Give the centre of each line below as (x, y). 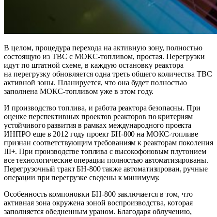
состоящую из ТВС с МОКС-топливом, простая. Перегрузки (104, 57)
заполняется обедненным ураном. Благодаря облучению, (98, 212)
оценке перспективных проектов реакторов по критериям (99, 117)
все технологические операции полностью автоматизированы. (106, 160)
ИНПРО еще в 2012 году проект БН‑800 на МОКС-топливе (101, 134)
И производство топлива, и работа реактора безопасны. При (102, 108)
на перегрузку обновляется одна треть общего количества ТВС (108, 74)
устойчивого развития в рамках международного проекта (98, 125)
